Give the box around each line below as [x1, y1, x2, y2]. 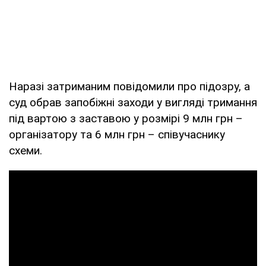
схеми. [9, 143, 42, 157]
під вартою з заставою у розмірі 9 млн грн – [9, 111, 243, 125]
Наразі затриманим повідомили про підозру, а [9, 79, 250, 93]
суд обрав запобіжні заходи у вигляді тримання [9, 95, 257, 109]
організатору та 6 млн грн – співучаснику [9, 127, 225, 141]
